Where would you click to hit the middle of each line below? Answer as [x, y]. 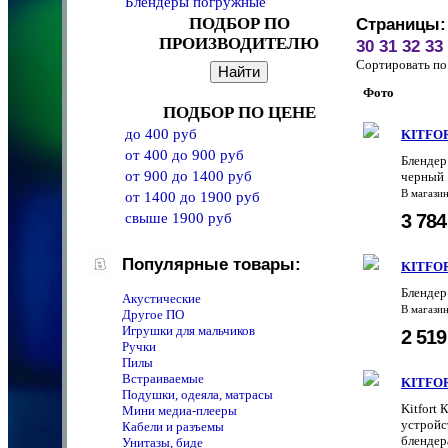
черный [422, 177]
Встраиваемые [163, 378]
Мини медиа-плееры [179, 410]
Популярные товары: [211, 264]
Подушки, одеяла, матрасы [197, 394]
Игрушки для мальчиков [188, 330]
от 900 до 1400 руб [188, 176]
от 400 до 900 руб [184, 155]
